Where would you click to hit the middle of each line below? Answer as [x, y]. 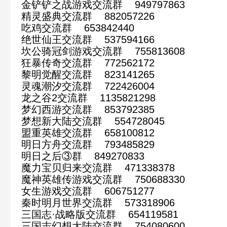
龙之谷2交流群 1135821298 [88, 98]
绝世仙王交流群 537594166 [88, 39]
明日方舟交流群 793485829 [88, 144]
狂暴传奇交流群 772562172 [88, 63]
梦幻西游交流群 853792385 [88, 109]
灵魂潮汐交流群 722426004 [88, 86]
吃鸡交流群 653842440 [78, 28]
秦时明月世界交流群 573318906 [98, 202]
